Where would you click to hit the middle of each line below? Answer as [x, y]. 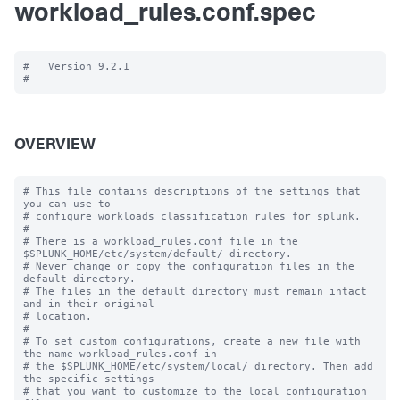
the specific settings [89, 379]
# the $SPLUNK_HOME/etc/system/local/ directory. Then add [198, 366]
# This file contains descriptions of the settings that [192, 191]
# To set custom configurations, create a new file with [192, 341]
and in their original [89, 304]
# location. [58, 316]
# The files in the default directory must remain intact [195, 291]
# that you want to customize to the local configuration [195, 391]
